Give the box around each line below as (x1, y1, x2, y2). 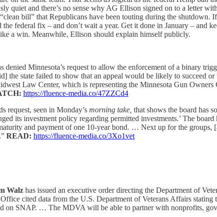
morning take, (89, 106, 134, 114)
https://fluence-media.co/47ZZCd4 (23, 89, 128, 98)
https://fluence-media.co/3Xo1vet (33, 132, 135, 140)
